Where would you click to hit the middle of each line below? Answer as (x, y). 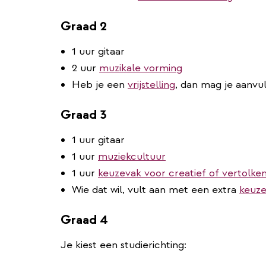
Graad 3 (84, 114)
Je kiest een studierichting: (123, 245)
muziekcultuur (132, 156)
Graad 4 (84, 219)
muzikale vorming (141, 68)
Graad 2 (84, 26)
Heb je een (100, 84)
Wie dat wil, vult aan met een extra (156, 189)
